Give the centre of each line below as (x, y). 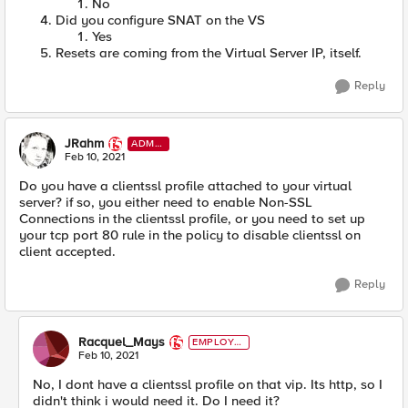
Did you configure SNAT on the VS (160, 20)
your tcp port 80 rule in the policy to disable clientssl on (190, 235)
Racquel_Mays (122, 342)
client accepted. (67, 251)
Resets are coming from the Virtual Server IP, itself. (209, 52)
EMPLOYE (217, 342)
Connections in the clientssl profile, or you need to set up (192, 218)
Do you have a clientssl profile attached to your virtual (185, 185)
